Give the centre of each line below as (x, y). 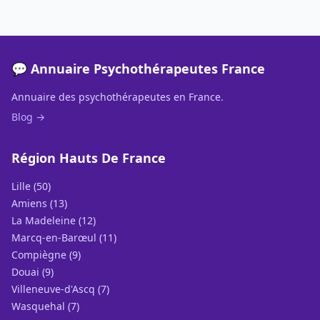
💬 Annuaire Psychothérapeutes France (138, 69)
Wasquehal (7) (45, 306)
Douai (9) (32, 272)
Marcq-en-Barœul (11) (64, 237)
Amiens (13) (39, 203)
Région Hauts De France (89, 158)
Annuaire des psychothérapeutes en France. (117, 97)
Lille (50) (31, 186)
